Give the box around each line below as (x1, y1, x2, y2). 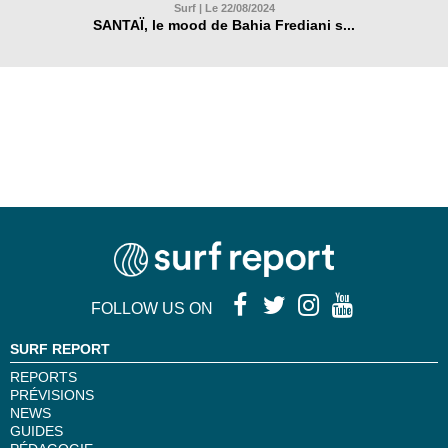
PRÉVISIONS (10, 386, 94, 403)
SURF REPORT (10, 340, 110, 357)
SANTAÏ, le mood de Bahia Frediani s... (93, 16, 355, 33)
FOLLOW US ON (91, 299, 225, 317)
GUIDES (10, 422, 63, 439)
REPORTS (10, 368, 77, 385)
